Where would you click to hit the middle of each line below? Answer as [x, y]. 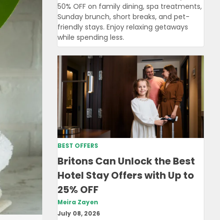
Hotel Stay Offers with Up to [126, 175]
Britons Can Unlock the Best [126, 161]
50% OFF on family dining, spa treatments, [130, 7]
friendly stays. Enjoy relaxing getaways [123, 27]
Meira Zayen [78, 203]
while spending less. [91, 38]
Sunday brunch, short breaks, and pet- [124, 17]
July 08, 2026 [79, 214]
